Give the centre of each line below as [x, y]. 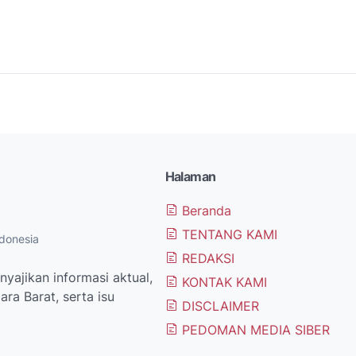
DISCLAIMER [218, 306]
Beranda [204, 210]
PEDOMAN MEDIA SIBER [253, 329]
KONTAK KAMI [222, 282]
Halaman [190, 176]
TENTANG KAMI [227, 234]
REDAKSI [206, 258]
